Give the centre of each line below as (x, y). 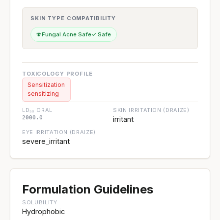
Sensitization (46, 85)
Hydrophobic (43, 211)
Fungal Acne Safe (67, 34)
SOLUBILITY (40, 202)
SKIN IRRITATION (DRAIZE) (151, 110)
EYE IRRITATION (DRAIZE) (59, 132)
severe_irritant (46, 141)
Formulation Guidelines (88, 189)
